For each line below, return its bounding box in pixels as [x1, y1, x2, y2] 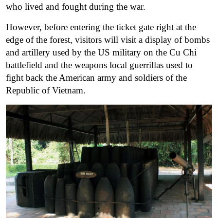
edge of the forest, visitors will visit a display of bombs [6, 34, 210, 45]
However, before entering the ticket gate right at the [6, 21, 196, 32]
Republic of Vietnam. [6, 85, 86, 95]
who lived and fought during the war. [6, 1, 145, 12]
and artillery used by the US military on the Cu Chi [6, 47, 197, 57]
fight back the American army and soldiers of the [6, 72, 187, 83]
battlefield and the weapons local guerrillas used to [6, 59, 193, 70]
